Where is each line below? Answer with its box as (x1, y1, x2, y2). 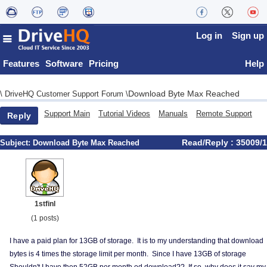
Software (45, 58, 83, 69)
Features (3, 58, 39, 69)
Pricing (89, 58, 119, 69)
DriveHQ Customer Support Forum (5, 89, 126, 98)
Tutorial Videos (98, 109, 150, 118)
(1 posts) (30, 214, 59, 222)
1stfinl (34, 200, 55, 208)
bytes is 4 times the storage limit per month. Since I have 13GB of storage (10, 250, 246, 258)
